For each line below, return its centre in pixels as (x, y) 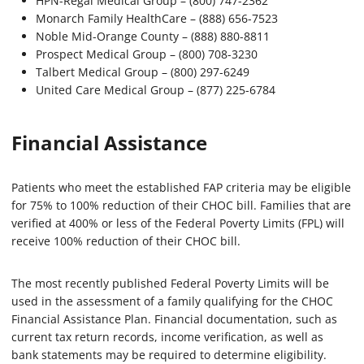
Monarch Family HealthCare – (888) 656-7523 (157, 18)
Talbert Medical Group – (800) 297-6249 (143, 71)
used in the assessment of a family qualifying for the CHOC (172, 301)
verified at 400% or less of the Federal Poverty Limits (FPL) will (178, 223)
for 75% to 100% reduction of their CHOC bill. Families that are (181, 205)
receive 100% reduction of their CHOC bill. (126, 240)
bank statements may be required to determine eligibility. (169, 354)
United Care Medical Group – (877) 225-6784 (156, 89)
